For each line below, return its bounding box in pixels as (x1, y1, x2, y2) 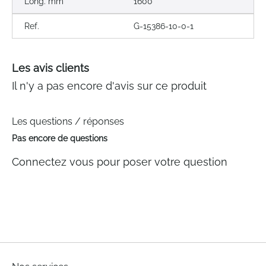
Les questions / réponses (12, 116, 124, 128)
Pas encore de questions (12, 134, 107, 144)
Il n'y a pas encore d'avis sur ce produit (12, 80, 207, 93)
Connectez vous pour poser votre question (12, 156, 227, 169)
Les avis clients (12, 62, 89, 75)
